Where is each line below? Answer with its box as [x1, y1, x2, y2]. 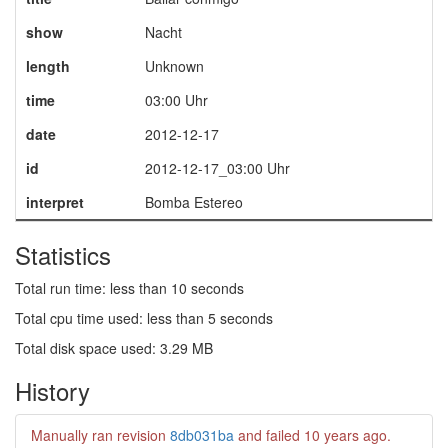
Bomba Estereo [144, 192, 243, 212]
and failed [234, 425, 304, 445]
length [25, 56, 70, 76]
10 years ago [304, 425, 387, 445]
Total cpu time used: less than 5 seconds [15, 308, 273, 328]
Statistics [15, 237, 111, 272]
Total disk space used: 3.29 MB [15, 338, 213, 358]
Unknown [144, 56, 204, 76]
